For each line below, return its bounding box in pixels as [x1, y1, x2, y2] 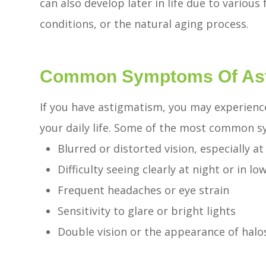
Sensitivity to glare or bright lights [58, 203, 236, 218]
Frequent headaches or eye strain [58, 182, 230, 197]
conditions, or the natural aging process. [40, 17, 249, 31]
